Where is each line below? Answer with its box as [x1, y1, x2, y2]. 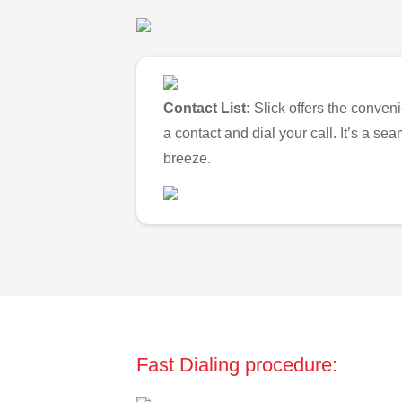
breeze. [163, 151, 211, 167]
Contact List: [163, 100, 250, 117]
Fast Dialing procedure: [136, 353, 337, 376]
